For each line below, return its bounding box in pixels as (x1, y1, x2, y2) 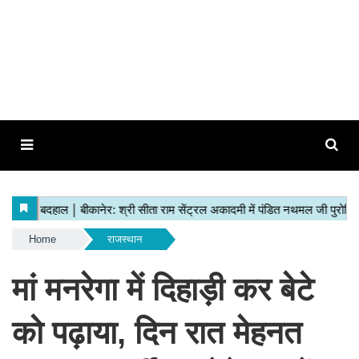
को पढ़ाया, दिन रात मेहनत (12, 315, 302, 350)
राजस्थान (107, 233, 142, 245)
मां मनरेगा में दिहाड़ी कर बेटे (12, 272, 314, 307)
